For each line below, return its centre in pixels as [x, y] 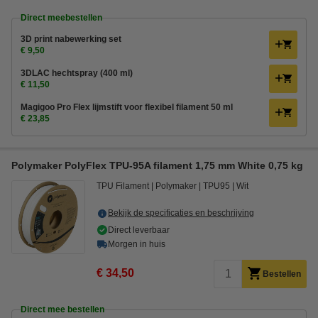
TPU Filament [123, 186]
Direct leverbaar [139, 230]
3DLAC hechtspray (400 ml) [77, 73]
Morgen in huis [137, 244]
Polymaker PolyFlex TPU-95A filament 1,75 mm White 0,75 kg [157, 165]
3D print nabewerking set [71, 39]
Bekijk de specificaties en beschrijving [181, 213]
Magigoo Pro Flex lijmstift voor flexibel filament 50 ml [127, 107]
